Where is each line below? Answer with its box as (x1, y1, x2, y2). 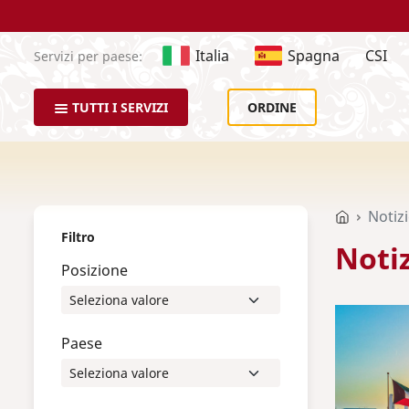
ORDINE (247, 99, 297, 116)
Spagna (288, 46, 340, 66)
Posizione (61, 260, 128, 280)
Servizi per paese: (34, 47, 142, 65)
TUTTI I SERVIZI (72, 99, 168, 116)
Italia (195, 46, 229, 66)
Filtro (61, 228, 95, 246)
